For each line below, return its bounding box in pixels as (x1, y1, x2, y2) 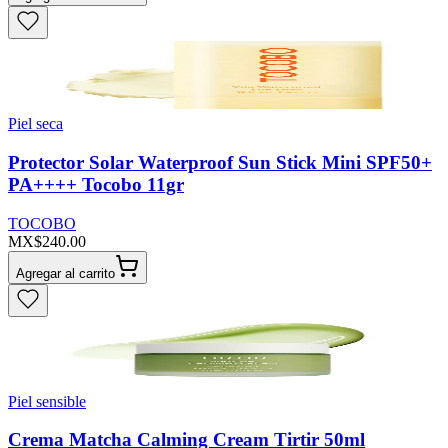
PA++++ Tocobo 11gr (8, 173, 184, 195)
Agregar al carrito (16, 265, 115, 281)
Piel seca (8, 115, 63, 133)
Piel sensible (8, 392, 86, 410)
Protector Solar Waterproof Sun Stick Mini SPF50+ (8, 151, 432, 173)
